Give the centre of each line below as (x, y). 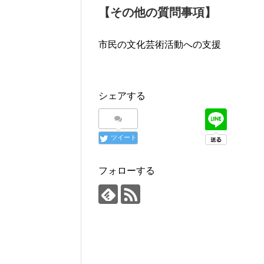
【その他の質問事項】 (157, 13)
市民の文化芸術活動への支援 (160, 45)
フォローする (127, 171)
